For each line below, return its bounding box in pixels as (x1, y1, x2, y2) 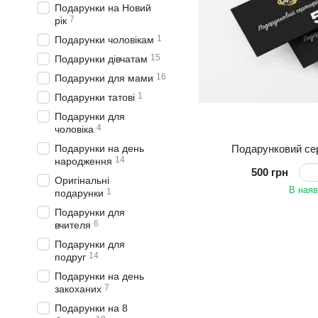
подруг (55, 251, 86, 263)
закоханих (55, 283, 102, 295)
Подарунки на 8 (55, 302, 128, 314)
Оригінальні (55, 175, 109, 186)
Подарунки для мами (55, 72, 153, 84)
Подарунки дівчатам (55, 53, 148, 65)
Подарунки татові (55, 92, 135, 103)
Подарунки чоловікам (55, 34, 154, 45)
